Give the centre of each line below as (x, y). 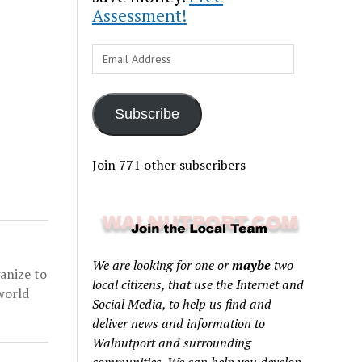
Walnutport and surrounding (172, 343)
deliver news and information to (179, 323)
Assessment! (140, 15)
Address (115, 73)
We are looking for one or (162, 265)
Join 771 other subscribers (169, 165)
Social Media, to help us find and (182, 304)
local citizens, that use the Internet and (198, 284)
